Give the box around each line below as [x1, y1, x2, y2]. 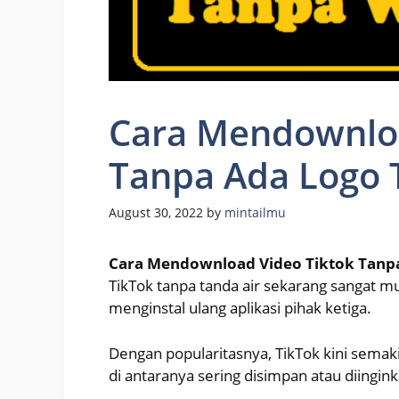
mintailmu [224, 204, 286, 222]
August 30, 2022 [109, 204, 203, 222]
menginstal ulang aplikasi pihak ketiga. [109, 297, 371, 319]
